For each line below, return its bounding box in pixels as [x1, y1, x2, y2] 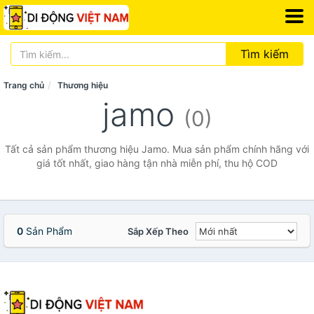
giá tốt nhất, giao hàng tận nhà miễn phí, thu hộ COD [36, 157, 278, 169]
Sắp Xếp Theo [128, 226, 189, 237]
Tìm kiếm [240, 47, 289, 61]
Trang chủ [4, 80, 44, 90]
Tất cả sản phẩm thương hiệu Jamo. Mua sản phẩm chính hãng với [5, 143, 309, 155]
